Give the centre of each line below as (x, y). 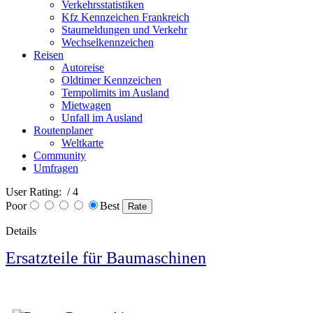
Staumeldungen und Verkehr (124, 30)
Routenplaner (63, 130)
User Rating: (35, 192)
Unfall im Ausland (102, 118)
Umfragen (56, 168)
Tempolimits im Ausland (115, 93)
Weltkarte (82, 143)
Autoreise (83, 67)
